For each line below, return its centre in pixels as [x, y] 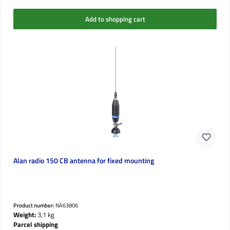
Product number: [34, 205]
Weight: [24, 215]
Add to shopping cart [115, 19]
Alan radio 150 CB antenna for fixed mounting [83, 161]
